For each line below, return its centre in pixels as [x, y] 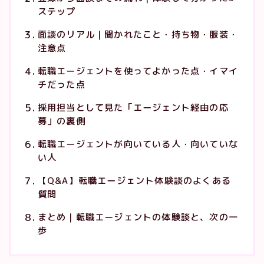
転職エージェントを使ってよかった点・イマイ [138, 71]
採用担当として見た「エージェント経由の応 [133, 108]
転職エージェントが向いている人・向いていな [138, 144]
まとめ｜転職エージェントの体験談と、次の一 [138, 217]
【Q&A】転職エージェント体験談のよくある [134, 181]
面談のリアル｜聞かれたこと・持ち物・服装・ [138, 35]
